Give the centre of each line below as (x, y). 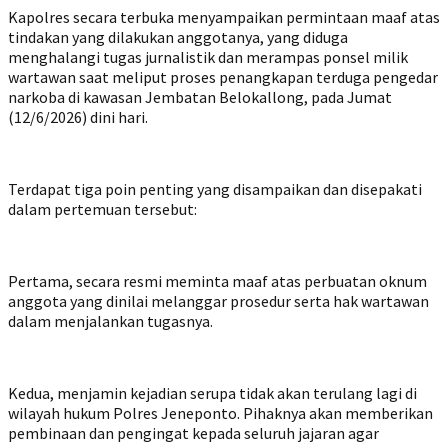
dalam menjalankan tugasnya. (110, 321)
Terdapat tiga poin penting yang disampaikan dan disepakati (215, 189)
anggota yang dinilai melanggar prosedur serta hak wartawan (218, 301)
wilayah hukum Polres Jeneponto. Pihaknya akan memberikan (220, 413)
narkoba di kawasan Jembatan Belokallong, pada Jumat (200, 97)
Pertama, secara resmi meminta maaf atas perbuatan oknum (217, 281)
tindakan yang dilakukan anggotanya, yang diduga (178, 37)
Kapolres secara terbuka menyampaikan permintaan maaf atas (224, 17)
